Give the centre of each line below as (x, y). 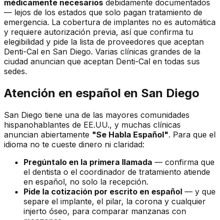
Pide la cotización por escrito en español (103, 191)
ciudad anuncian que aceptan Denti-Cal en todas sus (102, 62)
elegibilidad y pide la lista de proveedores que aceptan (104, 42)
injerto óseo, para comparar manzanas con (105, 211)
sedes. (15, 71)
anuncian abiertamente (48, 134)
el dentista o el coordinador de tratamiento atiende (117, 172)
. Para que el (192, 134)
